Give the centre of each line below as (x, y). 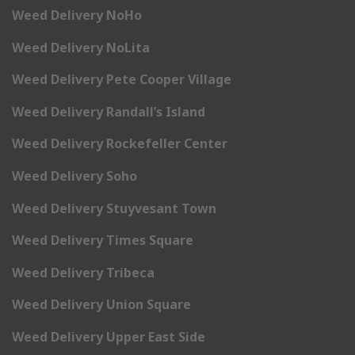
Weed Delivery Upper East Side (109, 336)
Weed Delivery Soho (74, 176)
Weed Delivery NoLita (81, 47)
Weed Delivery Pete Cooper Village (122, 80)
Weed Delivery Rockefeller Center (120, 144)
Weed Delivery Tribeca (83, 272)
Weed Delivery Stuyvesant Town (114, 208)
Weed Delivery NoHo (77, 15)
